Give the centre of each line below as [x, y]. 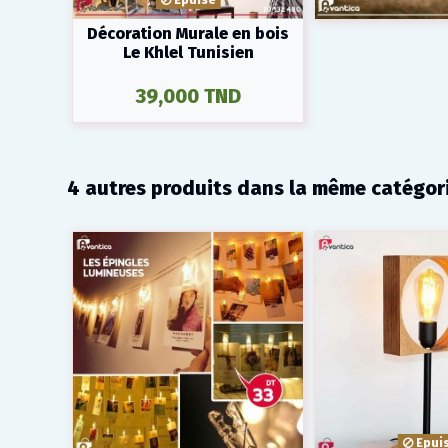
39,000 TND [188, 96]
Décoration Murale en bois [188, 33]
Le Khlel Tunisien [188, 52]
